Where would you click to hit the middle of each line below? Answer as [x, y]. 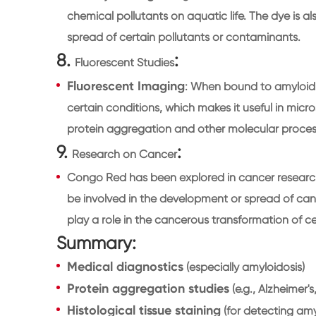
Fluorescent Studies [124, 62]
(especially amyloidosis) [244, 267]
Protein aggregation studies [148, 288]
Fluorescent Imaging [126, 86]
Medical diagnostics [125, 266]
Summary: [96, 243]
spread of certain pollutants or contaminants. [184, 37]
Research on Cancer [124, 154]
